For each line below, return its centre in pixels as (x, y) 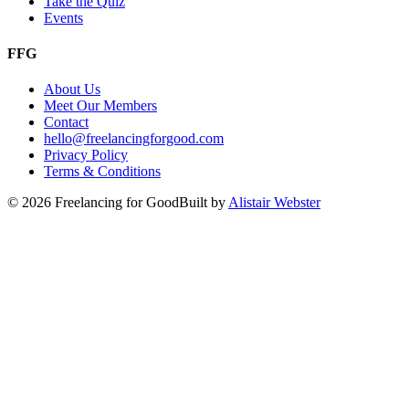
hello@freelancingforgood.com (134, 139)
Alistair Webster (274, 203)
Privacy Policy (86, 155)
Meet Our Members (100, 106)
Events (63, 17)
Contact (66, 122)
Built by (204, 203)
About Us (72, 89)
